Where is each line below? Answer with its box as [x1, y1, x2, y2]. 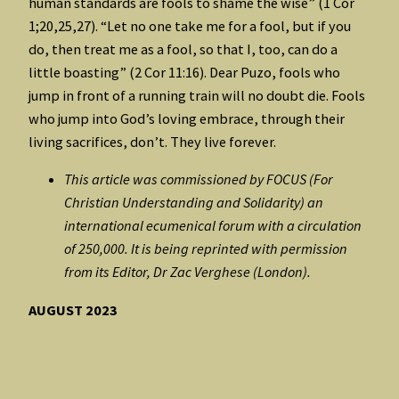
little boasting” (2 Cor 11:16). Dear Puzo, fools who [28, 63, 340, 82]
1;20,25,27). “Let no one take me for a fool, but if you [28, 17, 351, 36]
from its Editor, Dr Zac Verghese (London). [64, 263, 311, 281]
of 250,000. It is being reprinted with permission [64, 240, 347, 258]
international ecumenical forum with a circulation [64, 216, 362, 235]
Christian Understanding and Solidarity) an [64, 193, 323, 212]
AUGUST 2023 [28, 300, 118, 319]
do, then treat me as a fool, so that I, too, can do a [28, 40, 338, 59]
